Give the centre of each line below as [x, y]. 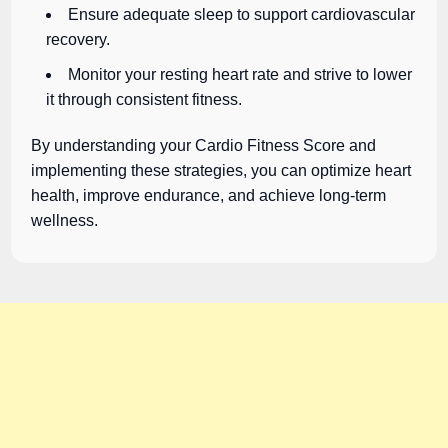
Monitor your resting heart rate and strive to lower [240, 74]
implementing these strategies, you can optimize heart [221, 170]
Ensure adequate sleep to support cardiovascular [242, 14]
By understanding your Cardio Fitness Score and [204, 145]
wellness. [65, 220]
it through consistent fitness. [144, 99]
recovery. [78, 39]
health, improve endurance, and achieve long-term [209, 195]
